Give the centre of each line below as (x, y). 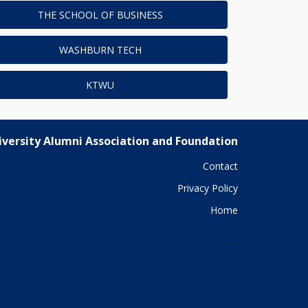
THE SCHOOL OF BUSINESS (100, 15)
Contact (220, 166)
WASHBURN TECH (100, 50)
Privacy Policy (208, 188)
